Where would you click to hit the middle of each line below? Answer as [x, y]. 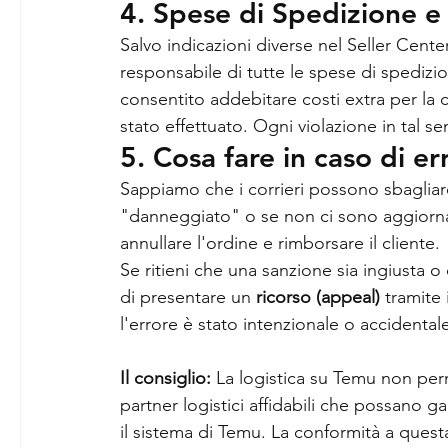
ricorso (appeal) [318, 297]
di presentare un [188, 297]
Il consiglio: [165, 378]
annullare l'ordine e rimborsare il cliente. [280, 243]
